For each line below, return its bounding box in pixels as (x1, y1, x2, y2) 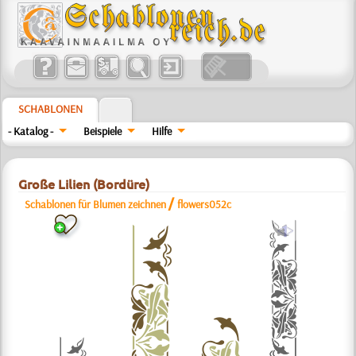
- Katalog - (8, 124, 54, 138)
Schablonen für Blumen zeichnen (25, 197, 167, 211)
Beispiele (83, 124, 122, 138)
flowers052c (177, 197, 232, 211)
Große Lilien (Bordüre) (18, 177, 150, 192)
